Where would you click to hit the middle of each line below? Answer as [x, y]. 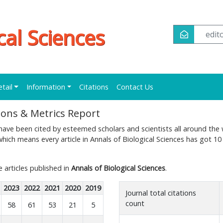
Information [46, 87]
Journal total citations [161, 193]
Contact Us [135, 87]
